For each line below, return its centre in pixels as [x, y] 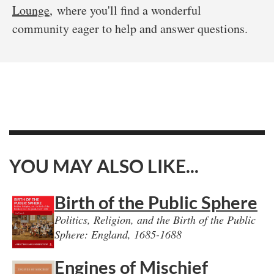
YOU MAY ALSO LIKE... [104, 166]
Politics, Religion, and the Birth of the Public [155, 220]
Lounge [31, 10]
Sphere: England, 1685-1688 [118, 234]
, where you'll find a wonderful [125, 10]
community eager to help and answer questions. [132, 29]
